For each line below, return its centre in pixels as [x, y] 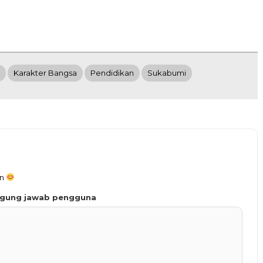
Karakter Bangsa [45, 73]
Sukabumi [167, 73]
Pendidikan [112, 73]
